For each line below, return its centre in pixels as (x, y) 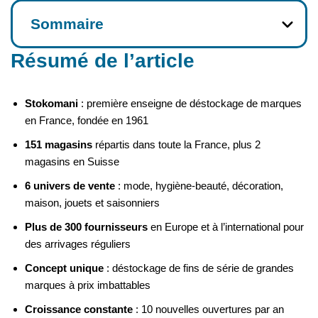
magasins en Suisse (72, 162)
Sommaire (67, 24)
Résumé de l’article (103, 61)
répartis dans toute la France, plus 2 (176, 145)
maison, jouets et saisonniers (92, 203)
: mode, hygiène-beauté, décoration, (199, 186)
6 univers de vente (70, 186)
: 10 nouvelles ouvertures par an (208, 309)
